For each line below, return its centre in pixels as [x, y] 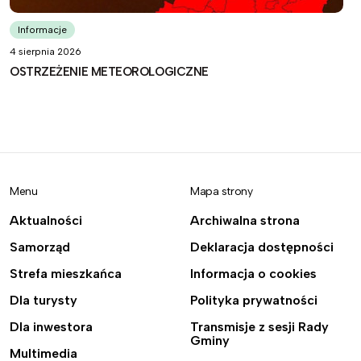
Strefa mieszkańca [66, 274]
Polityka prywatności [254, 300]
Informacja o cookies [253, 274]
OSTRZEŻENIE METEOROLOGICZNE [109, 72]
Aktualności [46, 220]
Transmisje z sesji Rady [259, 327]
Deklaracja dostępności [262, 247]
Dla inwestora [51, 327]
